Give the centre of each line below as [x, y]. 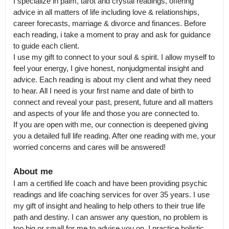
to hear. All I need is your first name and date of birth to [103, 91]
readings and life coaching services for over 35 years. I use [111, 194]
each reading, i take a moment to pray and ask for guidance [112, 35]
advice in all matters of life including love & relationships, [106, 12]
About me [33, 171]
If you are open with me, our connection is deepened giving [111, 124]
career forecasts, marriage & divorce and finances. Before [110, 23]
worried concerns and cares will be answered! [89, 147]
